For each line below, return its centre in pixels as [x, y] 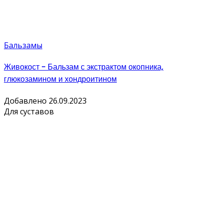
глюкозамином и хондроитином [60, 79]
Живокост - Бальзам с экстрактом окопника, [84, 67]
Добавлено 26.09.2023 [45, 101]
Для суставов [29, 112]
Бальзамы [23, 45]
